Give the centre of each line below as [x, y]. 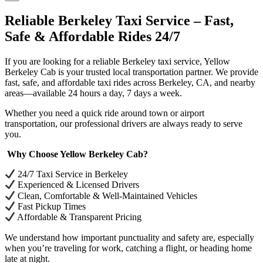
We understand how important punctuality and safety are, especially [129, 237]
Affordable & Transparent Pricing [79, 217]
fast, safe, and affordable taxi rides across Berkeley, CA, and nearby [130, 82]
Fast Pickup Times [51, 207]
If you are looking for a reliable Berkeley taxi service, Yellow [117, 61]
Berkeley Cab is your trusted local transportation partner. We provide [131, 72]
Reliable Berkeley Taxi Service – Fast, [119, 20]
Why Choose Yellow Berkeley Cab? [76, 154]
